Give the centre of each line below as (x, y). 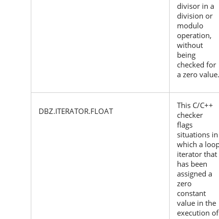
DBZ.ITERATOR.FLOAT (76, 111)
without (190, 45)
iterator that (197, 154)
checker (190, 115)
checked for (197, 64)
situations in (197, 134)
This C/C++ (195, 105)
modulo (190, 25)
